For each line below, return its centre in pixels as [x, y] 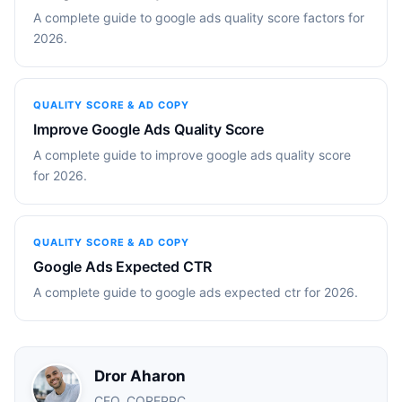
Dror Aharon [140, 376]
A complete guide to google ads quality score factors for [199, 17]
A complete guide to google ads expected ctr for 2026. [196, 292]
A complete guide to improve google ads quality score [192, 154]
